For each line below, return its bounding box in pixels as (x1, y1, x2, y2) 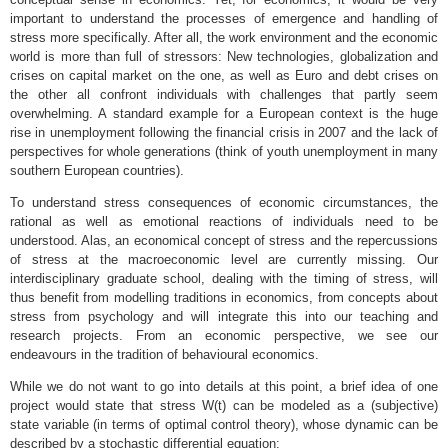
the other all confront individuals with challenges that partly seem (10, 86, 438, 102)
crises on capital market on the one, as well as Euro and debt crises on (10, 67, 438, 83)
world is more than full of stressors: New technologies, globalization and (10, 48, 438, 64)
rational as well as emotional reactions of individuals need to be (10, 213, 438, 229)
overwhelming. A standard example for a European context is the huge (10, 105, 438, 121)
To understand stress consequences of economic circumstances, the (10, 194, 438, 210)
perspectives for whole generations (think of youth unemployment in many (10, 143, 438, 159)
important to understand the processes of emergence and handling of (10, 10, 438, 26)
